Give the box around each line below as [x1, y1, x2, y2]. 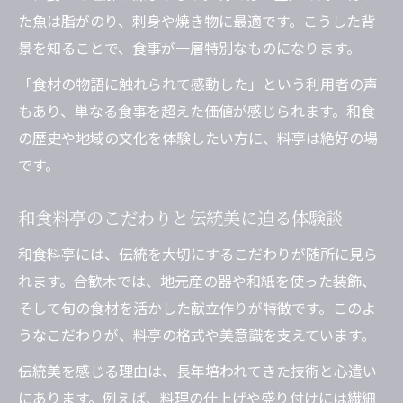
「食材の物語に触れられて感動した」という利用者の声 [18, 73, 378, 95]
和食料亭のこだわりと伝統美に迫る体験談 [18, 205, 343, 231]
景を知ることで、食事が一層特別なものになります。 [18, 37, 361, 59]
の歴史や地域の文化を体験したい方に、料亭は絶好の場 [18, 127, 378, 149]
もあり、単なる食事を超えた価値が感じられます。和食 [18, 100, 375, 122]
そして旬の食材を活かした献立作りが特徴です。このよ [18, 297, 376, 319]
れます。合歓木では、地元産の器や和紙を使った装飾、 [18, 270, 376, 292]
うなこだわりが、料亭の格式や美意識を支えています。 [18, 324, 375, 346]
